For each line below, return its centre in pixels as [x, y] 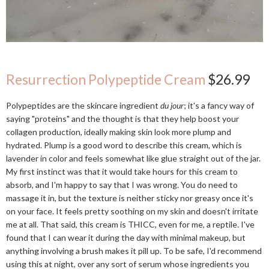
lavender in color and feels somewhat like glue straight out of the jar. [133, 159]
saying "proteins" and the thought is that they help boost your [122, 119]
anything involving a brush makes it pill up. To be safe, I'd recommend [134, 251]
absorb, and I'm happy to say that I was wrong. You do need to [122, 185]
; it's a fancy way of [219, 106]
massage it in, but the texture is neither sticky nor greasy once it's [130, 198]
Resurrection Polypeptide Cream [106, 80]
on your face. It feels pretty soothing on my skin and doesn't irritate [132, 211]
